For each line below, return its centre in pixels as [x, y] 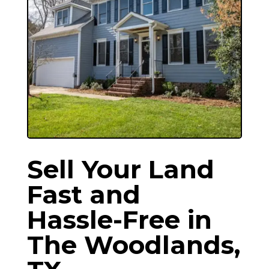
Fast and [83, 194]
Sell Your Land [120, 169]
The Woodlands [130, 245]
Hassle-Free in [119, 219]
